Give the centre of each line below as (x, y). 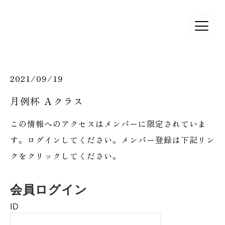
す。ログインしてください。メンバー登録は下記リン (113, 140)
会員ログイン (49, 190)
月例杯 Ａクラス (47, 101)
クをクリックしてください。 (66, 156)
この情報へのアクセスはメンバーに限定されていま (108, 124)
